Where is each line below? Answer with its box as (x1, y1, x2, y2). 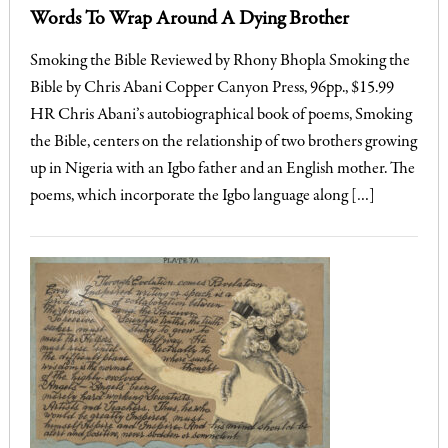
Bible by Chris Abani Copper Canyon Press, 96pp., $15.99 (29, 79, 394, 97)
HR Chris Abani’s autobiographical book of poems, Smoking (29, 106, 412, 124)
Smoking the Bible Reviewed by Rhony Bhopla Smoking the (29, 52, 410, 70)
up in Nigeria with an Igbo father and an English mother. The (29, 160, 415, 178)
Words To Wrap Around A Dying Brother (29, 8, 349, 30)
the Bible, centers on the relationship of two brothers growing (29, 133, 417, 151)
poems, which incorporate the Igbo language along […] (29, 187, 375, 205)
